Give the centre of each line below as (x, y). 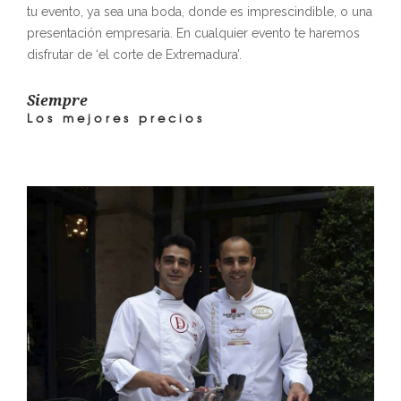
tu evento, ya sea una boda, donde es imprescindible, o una (200, 12)
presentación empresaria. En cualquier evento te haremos (193, 34)
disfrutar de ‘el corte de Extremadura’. (134, 55)
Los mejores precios (116, 118)
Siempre (57, 101)
